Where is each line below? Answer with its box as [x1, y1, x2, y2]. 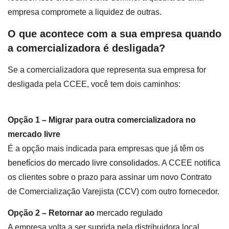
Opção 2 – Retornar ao [8, 209, 97, 218]
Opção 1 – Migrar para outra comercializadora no [8, 115, 196, 124]
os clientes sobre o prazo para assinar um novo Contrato [8, 172, 212, 181]
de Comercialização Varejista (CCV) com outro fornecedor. [8, 187, 219, 196]
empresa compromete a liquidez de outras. [8, 7, 162, 16]
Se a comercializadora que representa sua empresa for [8, 65, 206, 74]
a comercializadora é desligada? [8, 42, 165, 54]
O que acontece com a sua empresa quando [8, 28, 221, 40]
